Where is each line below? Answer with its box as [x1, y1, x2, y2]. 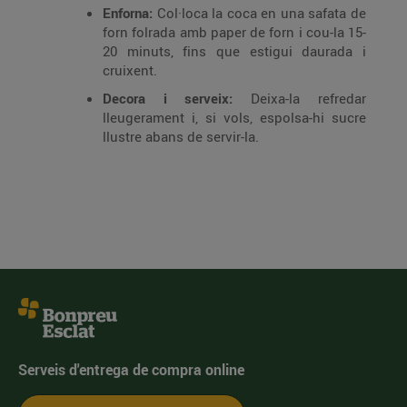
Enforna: [103, 4, 153, 22]
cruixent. [103, 61, 157, 79]
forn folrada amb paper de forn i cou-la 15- [103, 23, 366, 41]
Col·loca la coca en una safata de [153, 4, 366, 22]
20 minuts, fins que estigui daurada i [103, 42, 366, 60]
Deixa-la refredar [233, 89, 366, 107]
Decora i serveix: [103, 89, 233, 107]
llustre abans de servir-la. [103, 127, 259, 145]
